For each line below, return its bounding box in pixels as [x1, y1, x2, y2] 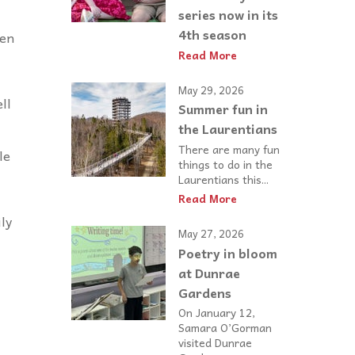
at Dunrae [178, 262, 240, 284]
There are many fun [178, 139, 280, 158]
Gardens [178, 282, 231, 303]
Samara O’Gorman [178, 319, 272, 337]
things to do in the [178, 155, 273, 173]
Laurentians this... [178, 170, 269, 188]
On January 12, [178, 303, 255, 322]
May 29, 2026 [178, 81, 244, 98]
